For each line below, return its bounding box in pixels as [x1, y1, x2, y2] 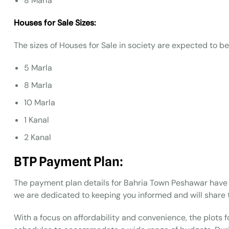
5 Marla [24, 62, 52, 73]
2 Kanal [24, 132, 51, 143]
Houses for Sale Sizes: [14, 17, 96, 28]
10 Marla [24, 97, 55, 108]
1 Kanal [24, 114, 49, 125]
